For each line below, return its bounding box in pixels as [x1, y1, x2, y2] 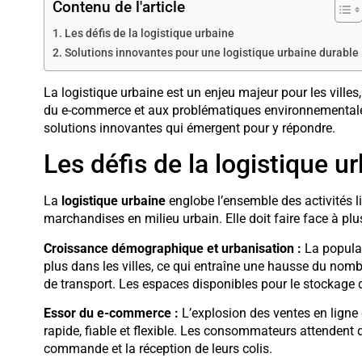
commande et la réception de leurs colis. [43, 340, 272, 356]
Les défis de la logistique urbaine [64, 26, 234, 40]
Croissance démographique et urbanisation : [43, 240, 301, 256]
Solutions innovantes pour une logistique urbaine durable [64, 45, 359, 60]
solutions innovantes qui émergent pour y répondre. [43, 120, 335, 136]
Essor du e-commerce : [43, 305, 179, 321]
